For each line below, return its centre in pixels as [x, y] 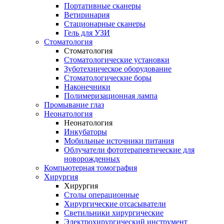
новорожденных [92, 159]
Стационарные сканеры [105, 24]
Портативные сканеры [102, 6]
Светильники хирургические [114, 213]
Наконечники [87, 87]
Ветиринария [87, 15]
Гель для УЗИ [87, 33]
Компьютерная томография [90, 168]
